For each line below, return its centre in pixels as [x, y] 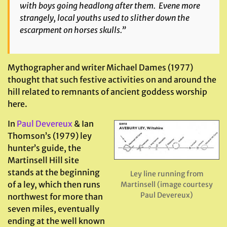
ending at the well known [56, 221]
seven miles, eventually [53, 209]
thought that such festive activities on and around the [112, 80]
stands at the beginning [54, 172]
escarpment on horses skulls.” [73, 30]
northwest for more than [55, 197]
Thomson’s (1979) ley [50, 136]
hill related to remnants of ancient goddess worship [107, 92]
